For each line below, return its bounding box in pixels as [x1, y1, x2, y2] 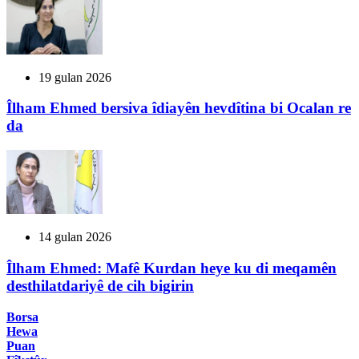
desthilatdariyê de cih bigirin [6, 276, 194, 294]
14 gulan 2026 [38, 230, 111, 244]
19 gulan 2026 [38, 70, 111, 84]
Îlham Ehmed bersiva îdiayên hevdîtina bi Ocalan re [6, 99, 351, 117]
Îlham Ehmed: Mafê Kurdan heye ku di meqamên [6, 259, 337, 276]
